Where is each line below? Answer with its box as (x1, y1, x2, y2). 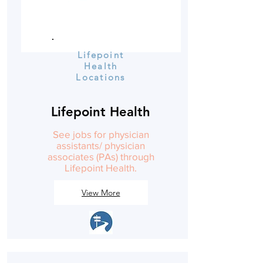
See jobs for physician (52, 129, 149, 140)
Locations (76, 72, 126, 83)
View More (81, 187, 120, 198)
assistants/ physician (56, 140, 145, 151)
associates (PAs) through (47, 151, 154, 162)
